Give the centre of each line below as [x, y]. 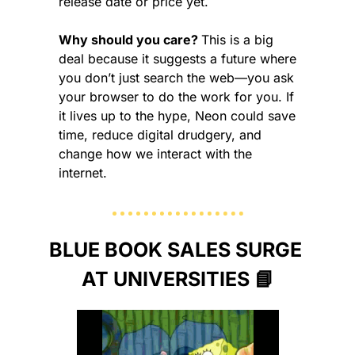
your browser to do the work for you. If [176, 96]
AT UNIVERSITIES [168, 279]
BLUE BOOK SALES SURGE [175, 249]
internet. [83, 172]
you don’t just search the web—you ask [176, 77]
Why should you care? [130, 39]
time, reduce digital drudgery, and [160, 134]
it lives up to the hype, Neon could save [177, 115]
